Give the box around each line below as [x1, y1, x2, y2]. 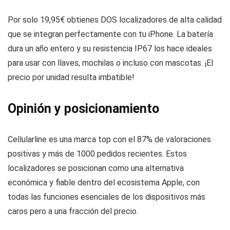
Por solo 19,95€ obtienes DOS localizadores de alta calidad [8, 14, 222, 25]
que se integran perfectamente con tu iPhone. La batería [8, 29, 213, 39]
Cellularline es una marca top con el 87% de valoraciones [8, 134, 211, 144]
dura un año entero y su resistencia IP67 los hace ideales [8, 43, 212, 53]
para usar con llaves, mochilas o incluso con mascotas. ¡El [8, 57, 213, 68]
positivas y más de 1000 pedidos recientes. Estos [8, 148, 187, 159]
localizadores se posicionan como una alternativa [8, 163, 184, 173]
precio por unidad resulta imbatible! [8, 72, 135, 82]
